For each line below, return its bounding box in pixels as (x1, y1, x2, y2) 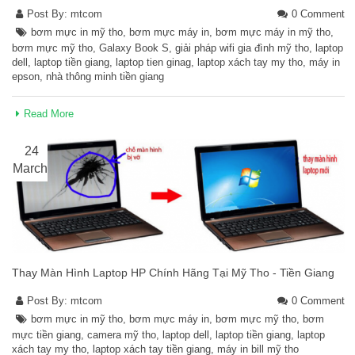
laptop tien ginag (116, 56, 191, 69)
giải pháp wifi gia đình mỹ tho (175, 42, 309, 55)
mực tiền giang (12, 329, 81, 342)
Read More (24, 108, 74, 120)
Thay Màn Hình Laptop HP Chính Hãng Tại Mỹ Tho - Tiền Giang (12, 266, 334, 280)
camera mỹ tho (87, 329, 156, 342)
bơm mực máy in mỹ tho (216, 26, 330, 39)
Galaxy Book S (99, 42, 169, 55)
